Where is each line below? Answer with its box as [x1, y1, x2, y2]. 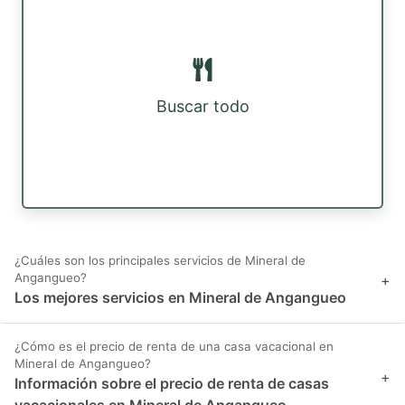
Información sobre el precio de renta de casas [14, 374, 329, 393]
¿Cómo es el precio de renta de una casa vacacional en [14, 339, 334, 354]
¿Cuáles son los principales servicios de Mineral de [14, 253, 306, 268]
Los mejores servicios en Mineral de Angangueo [14, 288, 346, 307]
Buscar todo [155, 97, 250, 117]
